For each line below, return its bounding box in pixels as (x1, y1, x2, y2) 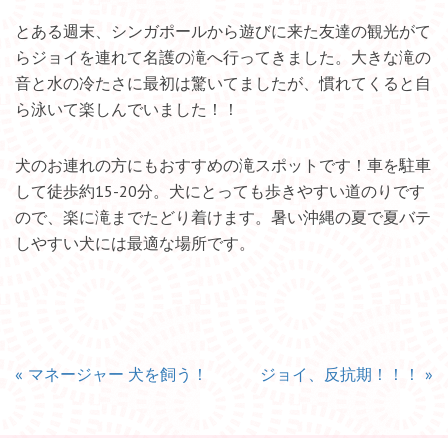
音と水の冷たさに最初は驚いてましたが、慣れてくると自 (15, 72, 431, 93)
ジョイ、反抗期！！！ (260, 363, 420, 384)
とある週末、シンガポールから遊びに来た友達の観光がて (15, 20, 431, 41)
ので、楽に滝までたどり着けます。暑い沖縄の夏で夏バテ (15, 206, 431, 227)
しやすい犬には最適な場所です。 (15, 232, 255, 253)
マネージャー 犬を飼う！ (28, 363, 208, 384)
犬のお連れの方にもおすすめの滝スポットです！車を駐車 (15, 154, 431, 175)
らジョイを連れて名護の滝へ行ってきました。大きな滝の (15, 46, 431, 67)
